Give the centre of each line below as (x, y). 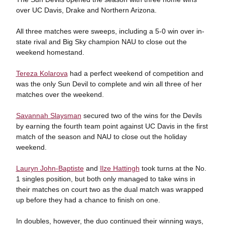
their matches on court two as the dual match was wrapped (109, 189)
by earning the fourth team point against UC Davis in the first (112, 126)
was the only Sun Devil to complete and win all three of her (109, 84)
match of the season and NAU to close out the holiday (101, 137)
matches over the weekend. (60, 94)
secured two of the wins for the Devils (141, 116)
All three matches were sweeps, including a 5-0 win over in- (110, 31)
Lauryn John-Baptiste (50, 168)
